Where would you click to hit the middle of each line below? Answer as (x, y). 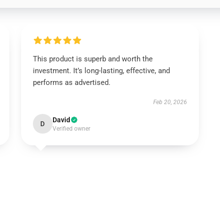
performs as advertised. (71, 82)
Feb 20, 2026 (170, 102)
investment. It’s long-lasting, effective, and (101, 71)
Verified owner (71, 129)
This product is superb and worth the (93, 59)
